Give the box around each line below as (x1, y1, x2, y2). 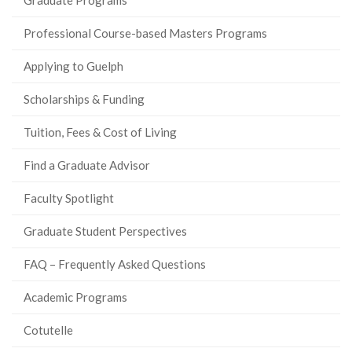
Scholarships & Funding (24, 91, 145, 106)
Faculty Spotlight (24, 190, 114, 205)
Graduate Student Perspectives (24, 223, 187, 238)
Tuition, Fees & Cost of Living (24, 124, 177, 139)
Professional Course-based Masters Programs (24, 25, 267, 40)
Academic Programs (24, 289, 127, 304)
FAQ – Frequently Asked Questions (24, 256, 206, 271)
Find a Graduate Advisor (24, 157, 150, 172)
